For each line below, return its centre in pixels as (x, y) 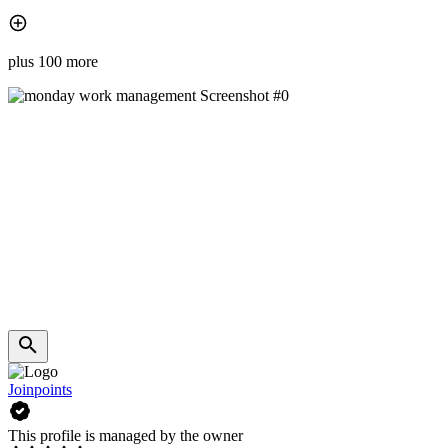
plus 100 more (53, 62)
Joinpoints (40, 390)
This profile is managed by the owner (125, 436)
